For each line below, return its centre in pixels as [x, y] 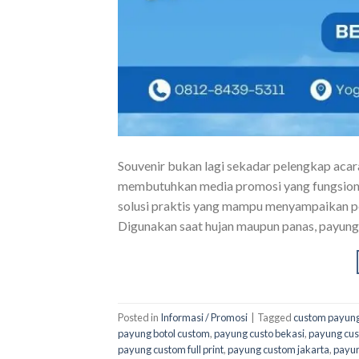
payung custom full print [171, 349]
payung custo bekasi [259, 333]
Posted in [139, 317]
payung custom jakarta [278, 349]
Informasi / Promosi [204, 317]
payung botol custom [164, 333]
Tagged [275, 317]
